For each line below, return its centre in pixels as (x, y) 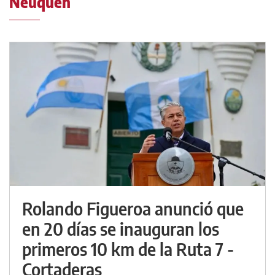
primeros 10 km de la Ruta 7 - (128, 249)
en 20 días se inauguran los (121, 229)
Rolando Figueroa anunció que (133, 209)
